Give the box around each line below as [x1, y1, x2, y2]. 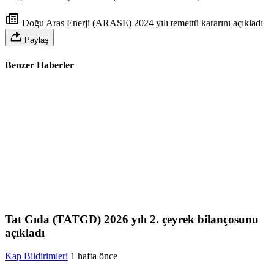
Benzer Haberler [5, 59, 74, 70]
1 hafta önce [70, 251, 117, 262]
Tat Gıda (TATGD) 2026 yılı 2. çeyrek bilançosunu [5, 212, 259, 226]
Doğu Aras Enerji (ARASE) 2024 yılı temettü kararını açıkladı [20, 18, 263, 29]
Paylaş [22, 35, 49, 45]
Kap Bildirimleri [5, 251, 68, 262]
